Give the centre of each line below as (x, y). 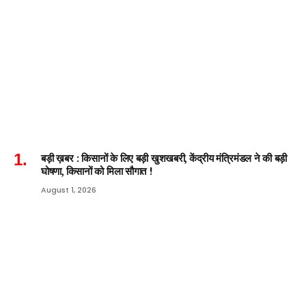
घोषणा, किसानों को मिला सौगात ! (97, 171)
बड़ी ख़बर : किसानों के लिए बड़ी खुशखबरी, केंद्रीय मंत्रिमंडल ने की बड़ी (164, 158)
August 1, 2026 (69, 190)
